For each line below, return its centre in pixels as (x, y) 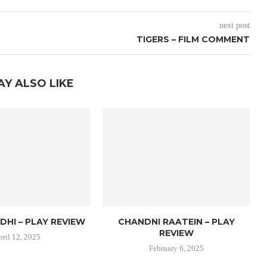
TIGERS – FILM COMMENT (193, 39)
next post (234, 25)
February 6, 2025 (176, 249)
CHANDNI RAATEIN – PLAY (176, 222)
